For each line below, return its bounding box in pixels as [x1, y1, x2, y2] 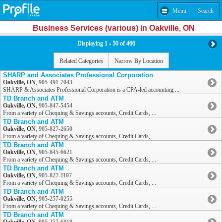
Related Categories [59, 57, 103, 64]
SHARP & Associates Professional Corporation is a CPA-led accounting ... [3, 86, 179, 94]
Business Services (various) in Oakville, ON [32, 24, 195, 32]
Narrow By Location [114, 57, 163, 64]
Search [198, 7, 214, 14]
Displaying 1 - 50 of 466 [77, 40, 135, 47]
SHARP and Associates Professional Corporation [3, 71, 153, 79]
